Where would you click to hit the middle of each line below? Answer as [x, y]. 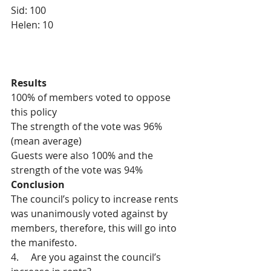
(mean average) [46, 141]
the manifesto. [44, 243]
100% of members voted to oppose [92, 97]
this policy [34, 112]
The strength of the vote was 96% [88, 126]
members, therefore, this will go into [95, 228]
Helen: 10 [32, 25]
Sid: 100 [28, 10]
